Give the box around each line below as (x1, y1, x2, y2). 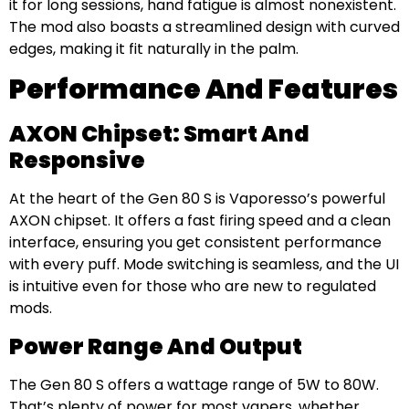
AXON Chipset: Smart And (9, 119, 309, 150)
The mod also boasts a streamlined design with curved (9, 16, 400, 38)
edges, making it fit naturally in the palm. (9, 38, 299, 60)
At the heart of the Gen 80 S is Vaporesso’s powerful (9, 188, 385, 210)
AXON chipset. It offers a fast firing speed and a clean (9, 210, 391, 232)
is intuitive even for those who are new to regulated (9, 276, 376, 298)
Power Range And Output (9, 330, 302, 362)
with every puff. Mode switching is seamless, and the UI (9, 254, 399, 276)
